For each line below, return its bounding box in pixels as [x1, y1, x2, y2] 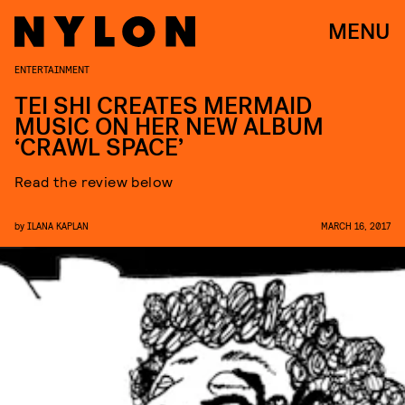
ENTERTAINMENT [14, 62, 89, 75]
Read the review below [14, 173, 174, 190]
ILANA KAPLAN [27, 220, 89, 231]
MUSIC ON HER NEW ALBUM [14, 111, 324, 143]
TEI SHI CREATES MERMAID [14, 90, 312, 122]
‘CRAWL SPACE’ [14, 132, 184, 164]
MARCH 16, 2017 [321, 220, 391, 231]
